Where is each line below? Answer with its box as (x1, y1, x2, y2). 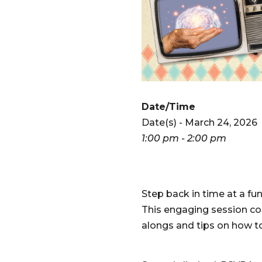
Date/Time (141, 101, 195, 112)
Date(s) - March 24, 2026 (141, 116, 257, 128)
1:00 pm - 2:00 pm (141, 132, 226, 144)
